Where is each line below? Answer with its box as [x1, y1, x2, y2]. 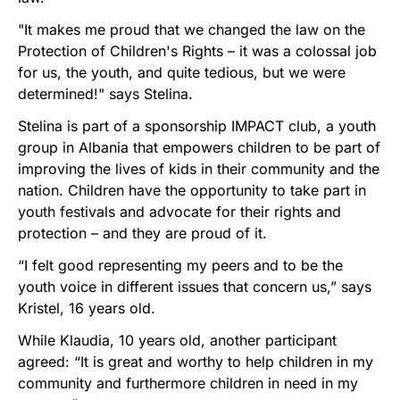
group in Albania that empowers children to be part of [18, 138, 380, 157]
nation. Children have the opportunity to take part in [18, 181, 366, 200]
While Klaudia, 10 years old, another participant [18, 331, 337, 350]
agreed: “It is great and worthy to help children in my [18, 353, 373, 371]
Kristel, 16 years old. [18, 299, 155, 318]
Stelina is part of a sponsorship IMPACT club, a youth [18, 117, 376, 136]
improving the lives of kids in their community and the [18, 160, 379, 179]
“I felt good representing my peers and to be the [18, 256, 343, 275]
